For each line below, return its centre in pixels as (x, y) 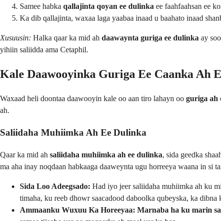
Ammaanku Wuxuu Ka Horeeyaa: (77, 210)
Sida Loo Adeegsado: (55, 186)
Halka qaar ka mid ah (66, 37)
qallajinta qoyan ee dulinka (109, 6)
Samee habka (41, 6)
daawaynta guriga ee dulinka (150, 37)
